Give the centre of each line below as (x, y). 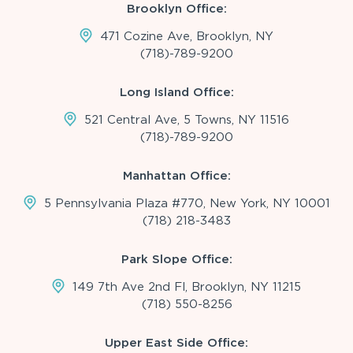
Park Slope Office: (176, 259)
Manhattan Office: (176, 175)
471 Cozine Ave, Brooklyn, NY (187, 36)
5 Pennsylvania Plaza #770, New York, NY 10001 (187, 203)
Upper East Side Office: (176, 342)
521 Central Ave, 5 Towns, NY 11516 (187, 119)
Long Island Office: (176, 92)
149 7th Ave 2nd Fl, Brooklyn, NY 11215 (187, 286)
